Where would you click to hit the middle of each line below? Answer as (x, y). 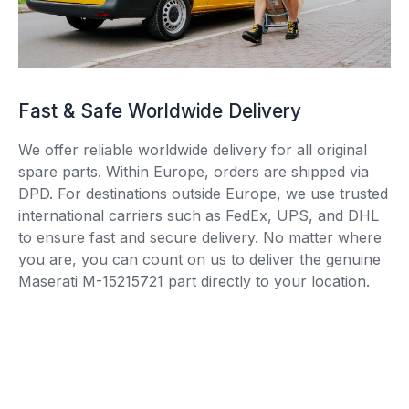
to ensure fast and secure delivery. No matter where (200, 238)
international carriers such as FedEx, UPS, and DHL (199, 216)
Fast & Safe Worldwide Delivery (160, 111)
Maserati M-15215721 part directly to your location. (194, 282)
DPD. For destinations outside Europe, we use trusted (203, 194)
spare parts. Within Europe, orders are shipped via (194, 172)
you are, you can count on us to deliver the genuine (199, 260)
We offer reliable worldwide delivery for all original (193, 150)
